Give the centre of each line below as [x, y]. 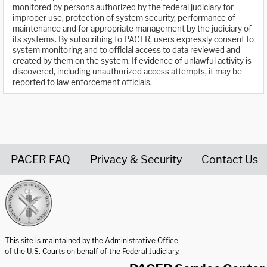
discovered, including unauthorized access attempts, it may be [127, 72]
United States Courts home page [73, 232]
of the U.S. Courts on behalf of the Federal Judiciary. [92, 251]
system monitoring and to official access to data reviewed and [126, 50]
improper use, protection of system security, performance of [124, 18]
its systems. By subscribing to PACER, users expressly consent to [133, 40]
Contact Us [230, 159]
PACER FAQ [41, 159]
